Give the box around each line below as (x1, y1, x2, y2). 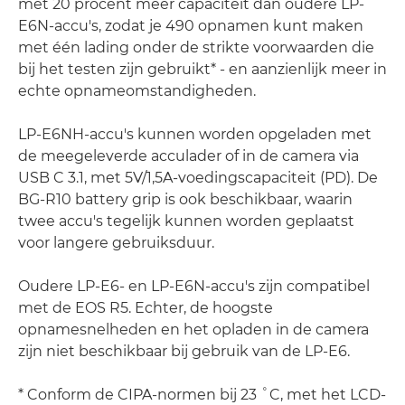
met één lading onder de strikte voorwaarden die (18, 38, 374, 56)
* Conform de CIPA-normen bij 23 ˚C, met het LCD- (18, 385, 386, 403)
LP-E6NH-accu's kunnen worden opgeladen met (18, 125, 372, 143)
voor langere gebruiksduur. (18, 233, 214, 251)
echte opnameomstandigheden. (18, 81, 256, 99)
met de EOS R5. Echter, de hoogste (18, 298, 273, 316)
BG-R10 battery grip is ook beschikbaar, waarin (18, 190, 353, 208)
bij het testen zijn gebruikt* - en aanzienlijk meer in (18, 60, 387, 78)
